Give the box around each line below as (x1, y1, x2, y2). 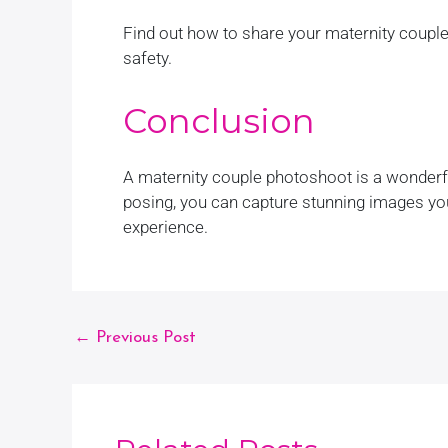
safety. (123, 47, 172, 68)
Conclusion (123, 100, 315, 142)
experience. (123, 217, 208, 237)
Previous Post (91, 329, 196, 346)
